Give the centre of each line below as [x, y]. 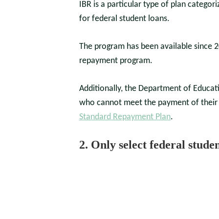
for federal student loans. [124, 19]
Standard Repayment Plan [125, 117]
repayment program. [116, 61]
